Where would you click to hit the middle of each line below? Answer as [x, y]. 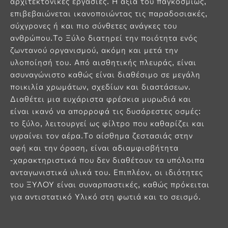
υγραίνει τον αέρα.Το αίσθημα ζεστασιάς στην [102, 136]
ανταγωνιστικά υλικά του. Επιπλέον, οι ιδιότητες [107, 172]
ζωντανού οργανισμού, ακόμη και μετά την [94, 50]
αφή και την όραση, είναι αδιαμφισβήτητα [94, 148]
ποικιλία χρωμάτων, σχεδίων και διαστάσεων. [101, 87]
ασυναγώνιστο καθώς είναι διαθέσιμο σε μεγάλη [105, 75]
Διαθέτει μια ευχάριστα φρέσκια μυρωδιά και [101, 99]
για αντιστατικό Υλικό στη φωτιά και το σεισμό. [106, 197]
